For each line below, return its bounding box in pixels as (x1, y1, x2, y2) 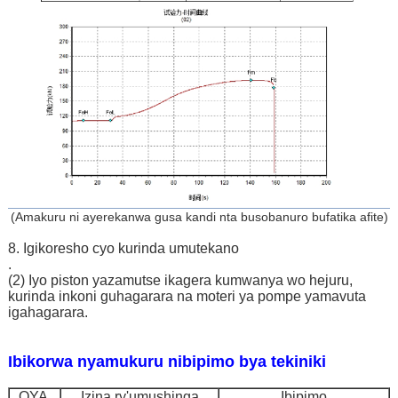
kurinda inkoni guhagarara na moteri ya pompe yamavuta (7, 289, 366, 305)
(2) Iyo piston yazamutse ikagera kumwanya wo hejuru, (7, 273, 353, 289)
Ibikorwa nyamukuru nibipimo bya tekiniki (7, 353, 326, 371)
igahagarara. (7, 305, 88, 321)
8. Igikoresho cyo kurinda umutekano (7, 241, 239, 257)
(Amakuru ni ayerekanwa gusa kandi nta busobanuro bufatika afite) (10, 210, 388, 225)
